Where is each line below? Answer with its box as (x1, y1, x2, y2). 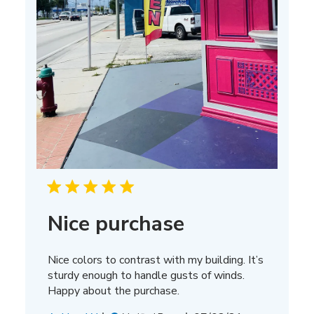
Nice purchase (47, 209, 184, 238)
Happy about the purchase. (47, 282, 179, 299)
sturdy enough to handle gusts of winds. (47, 267, 245, 283)
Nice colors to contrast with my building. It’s (47, 252, 264, 268)
